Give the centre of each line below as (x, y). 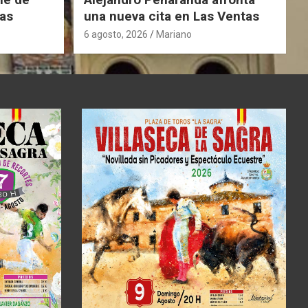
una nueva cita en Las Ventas (171, 16)
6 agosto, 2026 (115, 34)
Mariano (174, 34)
